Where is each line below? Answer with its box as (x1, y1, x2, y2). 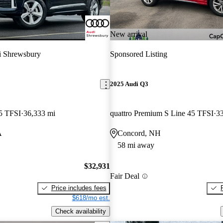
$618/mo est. (72, 194, 110, 202)
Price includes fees (51, 184, 107, 192)
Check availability (55, 207, 106, 215)
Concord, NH (117, 129, 161, 138)
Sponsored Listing (110, 49, 167, 58)
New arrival (110, 29, 147, 38)
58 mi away (117, 141, 154, 150)
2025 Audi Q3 (110, 80, 148, 88)
